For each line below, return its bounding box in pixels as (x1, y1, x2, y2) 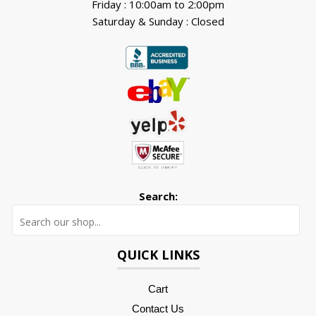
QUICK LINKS (116, 246, 200, 264)
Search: (138, 189, 178, 204)
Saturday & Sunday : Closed (92, 14, 224, 29)
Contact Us (132, 302, 184, 315)
